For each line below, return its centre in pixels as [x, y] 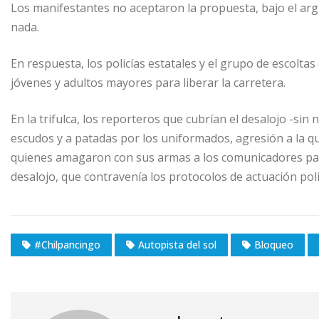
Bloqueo [274, 245]
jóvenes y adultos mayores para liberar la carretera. [148, 82]
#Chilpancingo [67, 245]
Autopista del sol [177, 245]
